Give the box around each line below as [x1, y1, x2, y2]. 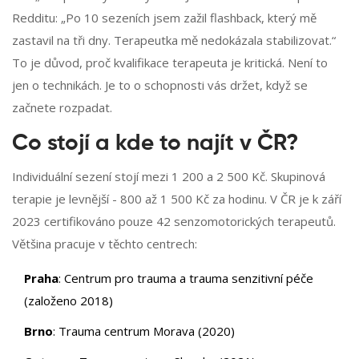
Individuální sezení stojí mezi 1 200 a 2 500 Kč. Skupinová [12, 168, 325, 185]
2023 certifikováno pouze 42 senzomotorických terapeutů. [12, 213, 336, 230]
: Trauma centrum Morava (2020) [53, 323, 235, 340]
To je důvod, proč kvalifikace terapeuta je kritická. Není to [12, 54, 328, 71]
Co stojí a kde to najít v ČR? [12, 132, 298, 155]
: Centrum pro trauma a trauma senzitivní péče [58, 270, 313, 287]
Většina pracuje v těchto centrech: [12, 236, 197, 252]
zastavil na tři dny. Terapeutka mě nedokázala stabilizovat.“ [12, 32, 336, 49]
